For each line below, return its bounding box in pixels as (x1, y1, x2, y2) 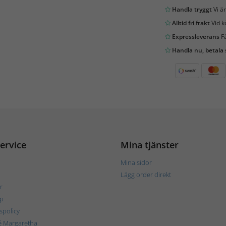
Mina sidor (121, 157, 152, 167)
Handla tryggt (170, 5, 212, 14)
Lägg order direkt (121, 169, 171, 179)
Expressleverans (170, 32, 219, 41)
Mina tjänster (121, 138, 179, 151)
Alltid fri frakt (170, 18, 210, 27)
